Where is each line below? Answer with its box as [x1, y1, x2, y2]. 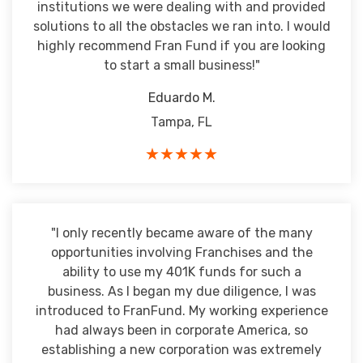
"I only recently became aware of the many [50, 225, 313, 241]
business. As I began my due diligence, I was [47, 284, 316, 299]
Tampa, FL [151, 114, 212, 130]
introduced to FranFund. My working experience [35, 303, 328, 318]
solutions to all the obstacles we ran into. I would [32, 19, 331, 34]
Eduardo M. [147, 90, 216, 105]
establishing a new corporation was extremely [41, 342, 322, 357]
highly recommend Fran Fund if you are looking [37, 38, 326, 53]
